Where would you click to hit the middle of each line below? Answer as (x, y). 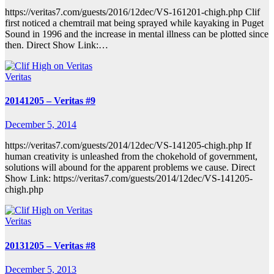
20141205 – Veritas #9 (50, 101)
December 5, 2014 (41, 125)
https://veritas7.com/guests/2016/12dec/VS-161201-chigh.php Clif (132, 12)
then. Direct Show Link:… (57, 45)
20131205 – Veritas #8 (50, 245)
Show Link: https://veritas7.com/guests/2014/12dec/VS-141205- (129, 179)
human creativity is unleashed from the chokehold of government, (131, 157)
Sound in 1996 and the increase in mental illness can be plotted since (137, 34)
